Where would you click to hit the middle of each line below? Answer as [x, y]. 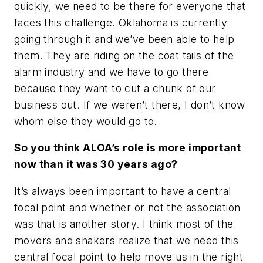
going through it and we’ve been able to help [124, 39]
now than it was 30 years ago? [96, 164]
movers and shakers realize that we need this [127, 240]
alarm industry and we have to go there [112, 72]
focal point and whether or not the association [127, 207]
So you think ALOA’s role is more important [128, 148]
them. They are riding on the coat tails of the [124, 55]
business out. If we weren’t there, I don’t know [130, 104]
